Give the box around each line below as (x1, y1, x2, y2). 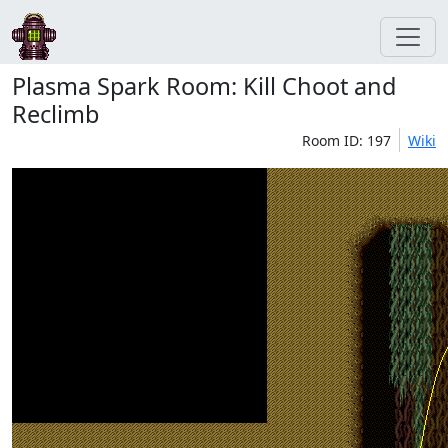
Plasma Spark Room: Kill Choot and (12, 70, 396, 102)
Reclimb (12, 98, 99, 130)
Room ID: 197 (302, 131, 391, 150)
